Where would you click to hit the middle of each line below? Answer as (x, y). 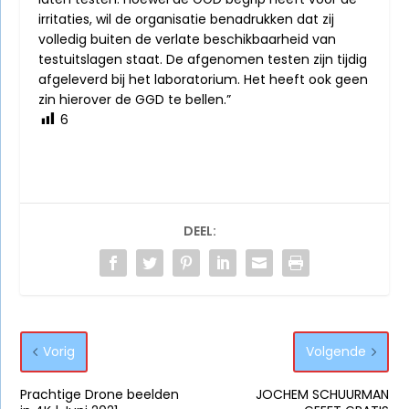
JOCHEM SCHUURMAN (322, 395)
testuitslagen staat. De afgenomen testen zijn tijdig (203, 60)
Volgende (336, 352)
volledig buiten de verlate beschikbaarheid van (188, 40)
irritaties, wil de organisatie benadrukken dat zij (187, 20)
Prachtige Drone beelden (100, 395)
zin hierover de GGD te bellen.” (135, 100)
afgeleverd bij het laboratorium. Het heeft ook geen (204, 80)
